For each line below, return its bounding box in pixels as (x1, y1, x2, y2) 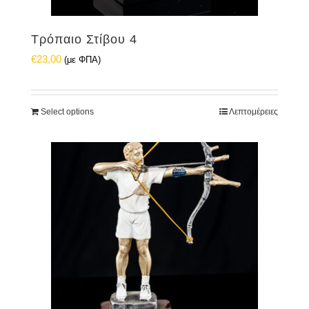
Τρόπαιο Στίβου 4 (31, 32, 137, 46)
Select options (41, 107, 94, 117)
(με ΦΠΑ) (64, 55, 101, 65)
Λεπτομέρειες (229, 107, 278, 117)
